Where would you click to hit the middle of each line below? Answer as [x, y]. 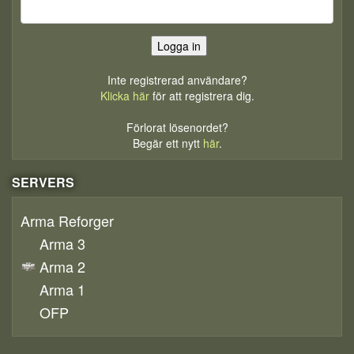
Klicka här [124, 96]
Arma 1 [62, 289]
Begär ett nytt [168, 143]
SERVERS [43, 182]
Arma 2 [62, 266]
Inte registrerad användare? [177, 80]
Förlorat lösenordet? [177, 127]
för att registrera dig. [201, 96]
